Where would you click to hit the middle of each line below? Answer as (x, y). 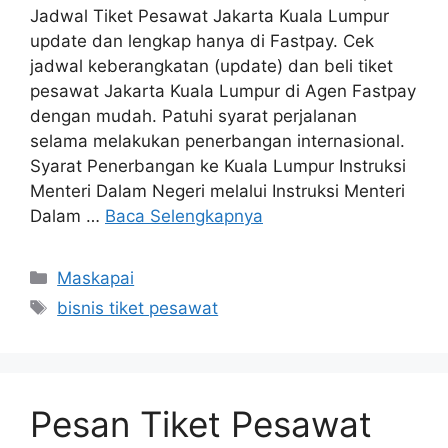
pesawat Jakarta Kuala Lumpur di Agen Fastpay (223, 91)
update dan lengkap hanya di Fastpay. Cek (202, 41)
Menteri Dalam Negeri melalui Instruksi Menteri (217, 191)
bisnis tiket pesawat (138, 308)
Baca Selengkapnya (184, 216)
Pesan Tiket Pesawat (201, 424)
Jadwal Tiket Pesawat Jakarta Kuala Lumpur (209, 16)
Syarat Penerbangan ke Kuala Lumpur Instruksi (218, 166)
